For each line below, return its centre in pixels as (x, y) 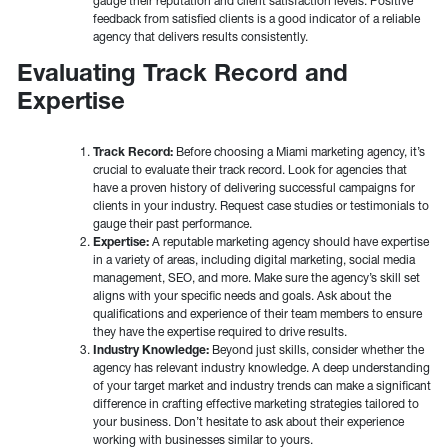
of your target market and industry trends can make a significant (262, 386)
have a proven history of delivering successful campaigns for (254, 188)
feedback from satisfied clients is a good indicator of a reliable (256, 19)
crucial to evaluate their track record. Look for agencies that (250, 170)
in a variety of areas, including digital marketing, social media (254, 260)
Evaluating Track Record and (182, 72)
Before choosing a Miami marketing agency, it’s (299, 152)
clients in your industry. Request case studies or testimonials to (261, 206)
